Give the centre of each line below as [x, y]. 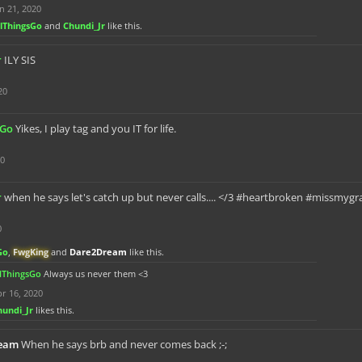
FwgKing [31, 252]
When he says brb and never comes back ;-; [124, 344]
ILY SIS [20, 60]
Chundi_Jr [84, 25]
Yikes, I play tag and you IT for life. [96, 128]
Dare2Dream [98, 252]
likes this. [54, 310]
